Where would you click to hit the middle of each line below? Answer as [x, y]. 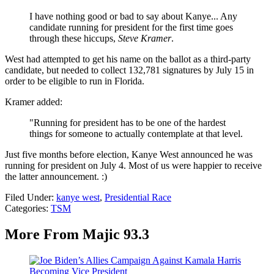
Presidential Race [138, 198]
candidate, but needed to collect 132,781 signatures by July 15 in [129, 70]
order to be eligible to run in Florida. [75, 81]
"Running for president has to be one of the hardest [128, 123]
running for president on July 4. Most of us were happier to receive [133, 166]
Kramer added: [34, 102]
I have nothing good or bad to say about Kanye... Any [133, 17]
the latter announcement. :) [56, 177]
